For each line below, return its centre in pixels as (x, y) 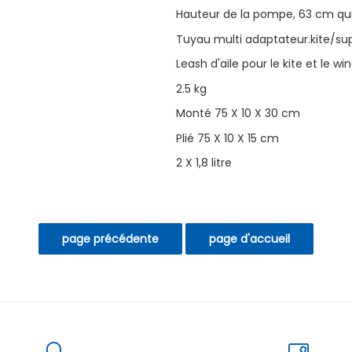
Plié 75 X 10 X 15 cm (227, 138)
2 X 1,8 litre (204, 163)
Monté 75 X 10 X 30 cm (238, 114)
